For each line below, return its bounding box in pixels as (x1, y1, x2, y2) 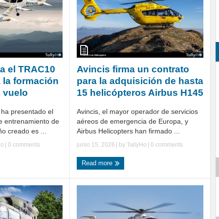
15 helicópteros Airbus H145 (77, 88, 203, 98)
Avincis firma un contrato (77, 64, 189, 75)
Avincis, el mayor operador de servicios (77, 108, 198, 116)
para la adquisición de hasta (77, 76, 203, 87)
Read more (82, 159, 114, 167)
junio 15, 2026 (77, 141, 115, 149)
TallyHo (127, 141, 147, 149)
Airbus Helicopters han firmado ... (77, 127, 180, 135)
